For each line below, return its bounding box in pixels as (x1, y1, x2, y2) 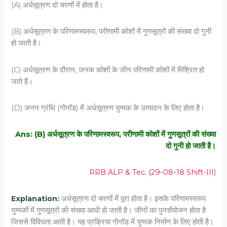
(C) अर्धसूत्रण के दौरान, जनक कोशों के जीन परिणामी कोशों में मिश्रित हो (11, 65, 205, 74)
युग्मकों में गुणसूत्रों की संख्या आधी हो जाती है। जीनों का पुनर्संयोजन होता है (11, 206, 206, 215)
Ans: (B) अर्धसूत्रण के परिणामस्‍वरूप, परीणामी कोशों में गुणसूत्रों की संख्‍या (15, 130, 216, 139)
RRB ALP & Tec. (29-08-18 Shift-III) (89, 168, 216, 177)
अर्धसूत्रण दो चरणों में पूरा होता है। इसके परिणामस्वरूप (61, 194, 206, 204)
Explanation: (11, 194, 62, 204)
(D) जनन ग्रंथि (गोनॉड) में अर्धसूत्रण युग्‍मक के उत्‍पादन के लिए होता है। (11, 103, 205, 112)
